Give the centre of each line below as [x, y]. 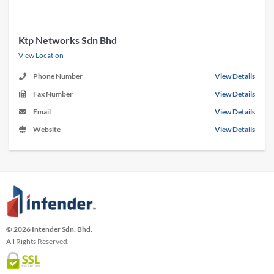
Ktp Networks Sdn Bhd [68, 40]
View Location [41, 55]
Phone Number [58, 76]
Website [47, 129]
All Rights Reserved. [38, 242]
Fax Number [53, 94]
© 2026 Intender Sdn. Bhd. [49, 229]
